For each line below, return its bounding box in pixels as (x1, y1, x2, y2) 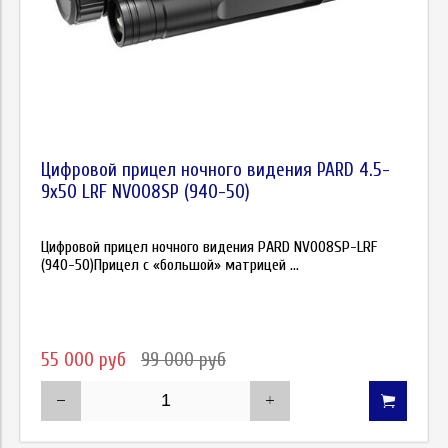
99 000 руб (141, 348, 226, 371)
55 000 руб (41, 348, 131, 371)
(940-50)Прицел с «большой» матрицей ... (41, 255, 299, 274)
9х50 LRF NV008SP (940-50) (41, 180, 250, 203)
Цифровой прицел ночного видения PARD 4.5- (41, 158, 390, 181)
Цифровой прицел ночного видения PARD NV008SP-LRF (41, 237, 377, 256)
